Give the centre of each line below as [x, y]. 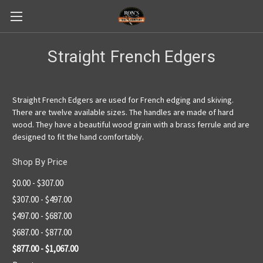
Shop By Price [40, 162]
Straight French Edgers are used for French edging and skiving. [123, 100]
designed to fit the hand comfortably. [78, 137]
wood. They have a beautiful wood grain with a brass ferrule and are [131, 124]
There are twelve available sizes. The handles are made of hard [123, 112]
